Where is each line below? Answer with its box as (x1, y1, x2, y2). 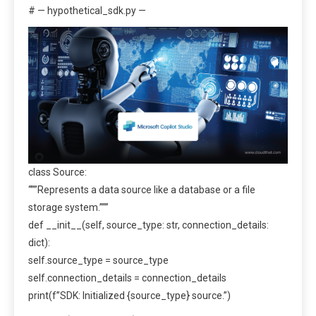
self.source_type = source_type (28, 255, 169, 267)
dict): (28, 237, 50, 249)
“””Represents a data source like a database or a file (28, 184, 255, 196)
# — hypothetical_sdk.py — (28, 4, 146, 16)
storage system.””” (28, 202, 109, 214)
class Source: (28, 166, 87, 178)
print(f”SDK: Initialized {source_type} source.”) (28, 290, 231, 302)
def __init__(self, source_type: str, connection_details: (28, 219, 269, 231)
